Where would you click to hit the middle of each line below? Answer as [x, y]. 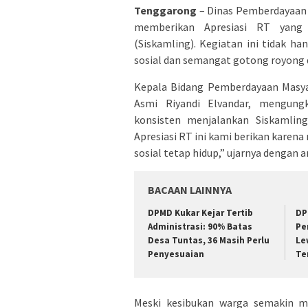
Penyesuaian [176, 254]
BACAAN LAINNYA [190, 189]
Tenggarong [165, 10]
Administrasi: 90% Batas [200, 226]
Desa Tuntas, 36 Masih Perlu [209, 240]
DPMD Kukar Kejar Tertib [200, 212]
